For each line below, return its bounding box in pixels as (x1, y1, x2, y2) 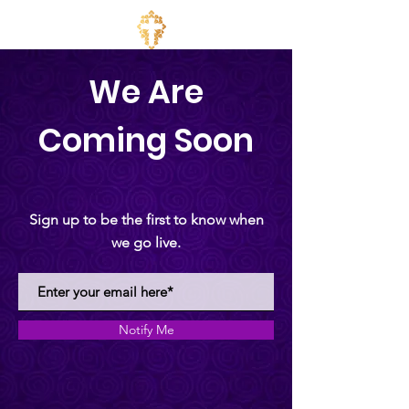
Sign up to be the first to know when (28, 211, 264, 228)
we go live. (111, 234, 181, 251)
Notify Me (118, 321, 174, 338)
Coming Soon (38, 118, 254, 163)
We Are (89, 69, 204, 114)
